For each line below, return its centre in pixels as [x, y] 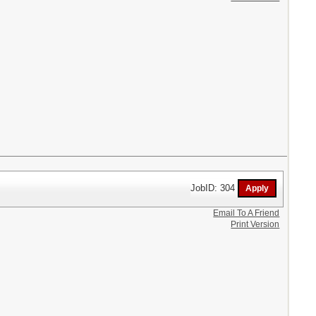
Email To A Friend [247, 213]
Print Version [255, 224]
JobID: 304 [214, 188]
